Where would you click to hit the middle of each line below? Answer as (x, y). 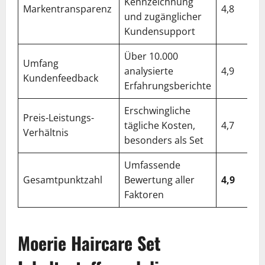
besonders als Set (164, 140)
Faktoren (144, 194)
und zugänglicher (163, 16)
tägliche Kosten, (160, 125)
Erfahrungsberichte (168, 85)
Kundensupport (160, 31)
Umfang (41, 63)
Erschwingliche (157, 110)
